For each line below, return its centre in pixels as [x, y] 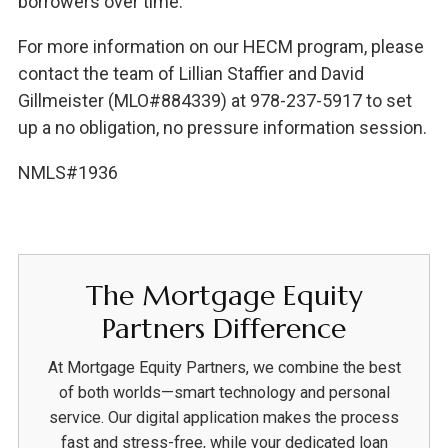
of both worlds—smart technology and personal [224, 392]
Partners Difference [224, 328]
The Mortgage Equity [224, 295]
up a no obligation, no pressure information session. [222, 127]
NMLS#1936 [67, 172]
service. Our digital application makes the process [224, 417]
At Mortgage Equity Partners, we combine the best [224, 367]
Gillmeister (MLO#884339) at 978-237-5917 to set [214, 100]
